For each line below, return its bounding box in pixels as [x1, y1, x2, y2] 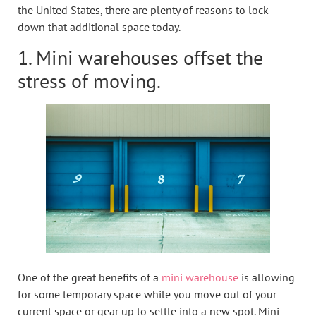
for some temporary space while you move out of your [18, 286, 276, 301]
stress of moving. [18, 67, 161, 94]
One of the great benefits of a [18, 269, 162, 284]
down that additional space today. [18, 20, 181, 35]
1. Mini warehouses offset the [18, 44, 263, 71]
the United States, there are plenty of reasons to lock [18, 3, 269, 18]
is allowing [238, 269, 295, 284]
